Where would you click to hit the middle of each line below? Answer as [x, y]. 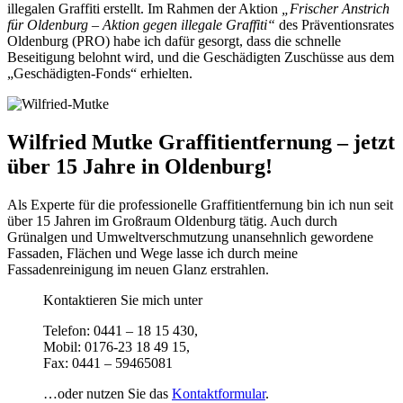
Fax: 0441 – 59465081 [108, 363]
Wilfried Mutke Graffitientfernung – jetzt [201, 142]
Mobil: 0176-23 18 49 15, [116, 346]
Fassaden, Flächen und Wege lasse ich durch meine [152, 253]
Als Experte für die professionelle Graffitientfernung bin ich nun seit [200, 204]
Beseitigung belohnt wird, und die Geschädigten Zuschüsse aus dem [201, 57]
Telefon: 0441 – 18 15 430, [121, 330]
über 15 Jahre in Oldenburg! [140, 166]
